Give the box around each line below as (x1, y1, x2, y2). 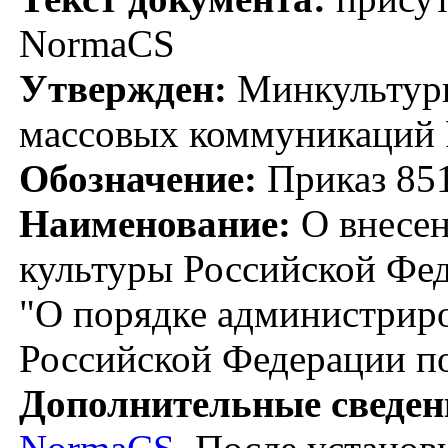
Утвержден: (19, 66, 227, 110)
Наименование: (19, 201, 291, 245)
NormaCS (19, 21, 175, 65)
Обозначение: (19, 156, 257, 200)
